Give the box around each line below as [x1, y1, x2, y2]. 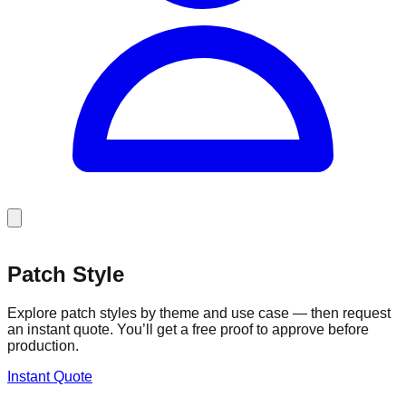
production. [7, 337, 79, 353]
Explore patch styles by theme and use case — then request [7, 304, 391, 321]
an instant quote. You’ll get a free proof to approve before [7, 321, 369, 337]
